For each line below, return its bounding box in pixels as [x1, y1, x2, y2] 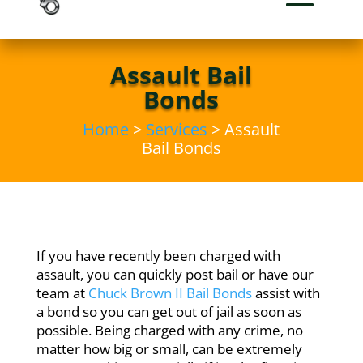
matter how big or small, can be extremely [36, 340, 302, 358]
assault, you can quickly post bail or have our [36, 265, 314, 284]
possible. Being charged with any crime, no [36, 321, 303, 340]
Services [146, 118, 208, 140]
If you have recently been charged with [36, 246, 280, 265]
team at [36, 284, 88, 302]
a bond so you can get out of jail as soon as [36, 302, 301, 321]
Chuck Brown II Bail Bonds [88, 284, 252, 302]
